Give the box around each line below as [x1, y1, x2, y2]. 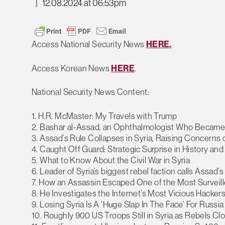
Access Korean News [32, 63, 111, 73]
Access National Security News [32, 39, 146, 50]
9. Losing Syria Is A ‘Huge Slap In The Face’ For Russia [32, 199, 224, 209]
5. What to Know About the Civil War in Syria [32, 155, 190, 165]
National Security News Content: [32, 87, 150, 97]
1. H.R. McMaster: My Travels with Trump [32, 110, 177, 121]
